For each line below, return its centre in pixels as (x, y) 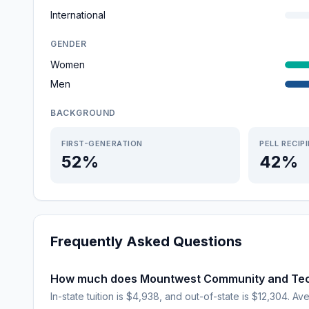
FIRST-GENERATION (102, 143)
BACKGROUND (83, 113)
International (78, 15)
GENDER (69, 44)
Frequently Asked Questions (146, 241)
